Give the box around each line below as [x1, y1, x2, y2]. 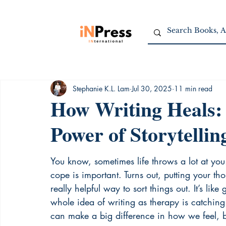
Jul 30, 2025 [132, 83, 172, 93]
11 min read [174, 83, 212, 93]
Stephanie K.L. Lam [73, 83, 130, 93]
